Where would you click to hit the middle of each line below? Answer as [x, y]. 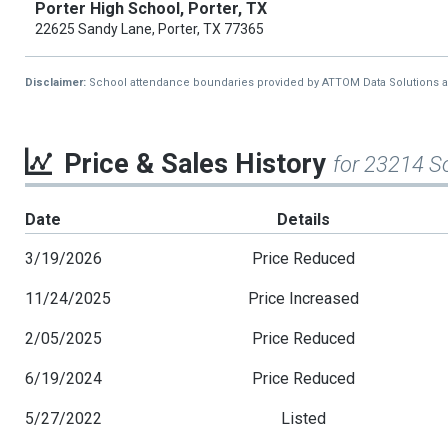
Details [304, 220]
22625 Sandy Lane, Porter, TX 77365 [149, 29]
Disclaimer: [57, 83]
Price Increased [304, 299]
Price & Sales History [198, 164]
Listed [304, 419]
